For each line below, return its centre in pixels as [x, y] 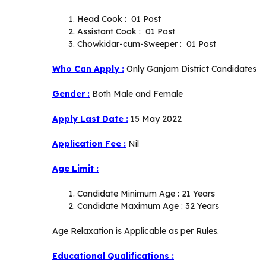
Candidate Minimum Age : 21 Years [146, 194]
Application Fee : [89, 144]
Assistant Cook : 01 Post [126, 31]
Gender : [71, 94]
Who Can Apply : [88, 69]
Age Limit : [75, 169]
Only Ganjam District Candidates [191, 69]
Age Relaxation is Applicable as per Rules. [136, 231]
